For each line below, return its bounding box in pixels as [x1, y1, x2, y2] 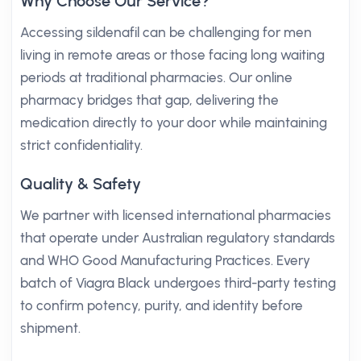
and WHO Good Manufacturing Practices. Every [20, 252, 310, 268]
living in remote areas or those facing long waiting [20, 47, 325, 63]
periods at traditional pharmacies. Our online [20, 69, 293, 85]
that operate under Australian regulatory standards [20, 230, 335, 246]
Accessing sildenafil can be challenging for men [20, 24, 312, 40]
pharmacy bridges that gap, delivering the [20, 92, 279, 108]
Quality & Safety [20, 174, 141, 193]
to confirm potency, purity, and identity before [20, 297, 303, 313]
